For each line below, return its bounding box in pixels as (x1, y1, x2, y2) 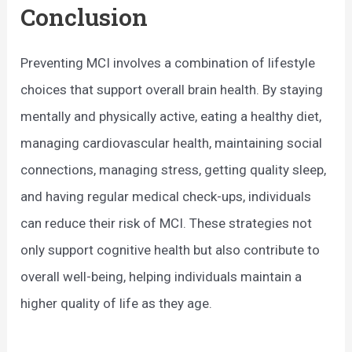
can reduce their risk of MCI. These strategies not (20, 214, 313, 231)
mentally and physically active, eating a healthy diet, (20, 108, 322, 124)
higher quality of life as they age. (20, 295, 213, 311)
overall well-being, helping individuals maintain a (20, 268, 302, 284)
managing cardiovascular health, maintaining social (20, 134, 323, 151)
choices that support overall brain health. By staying (20, 81, 324, 97)
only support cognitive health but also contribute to (20, 241, 321, 258)
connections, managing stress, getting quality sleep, (20, 161, 327, 178)
